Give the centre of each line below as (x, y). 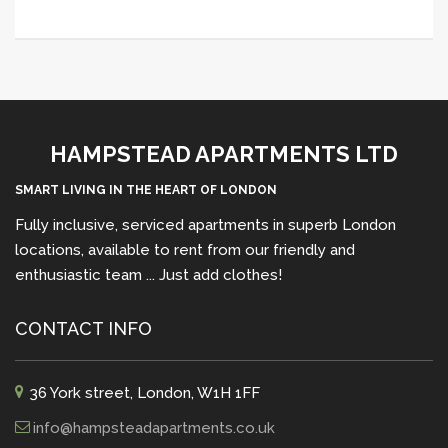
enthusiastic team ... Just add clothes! (148, 275)
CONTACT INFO (83, 328)
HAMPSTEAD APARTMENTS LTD (224, 154)
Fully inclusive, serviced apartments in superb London (205, 225)
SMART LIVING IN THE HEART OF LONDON (146, 190)
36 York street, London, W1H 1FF (145, 393)
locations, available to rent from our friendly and (185, 250)
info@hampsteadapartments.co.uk (154, 428)
